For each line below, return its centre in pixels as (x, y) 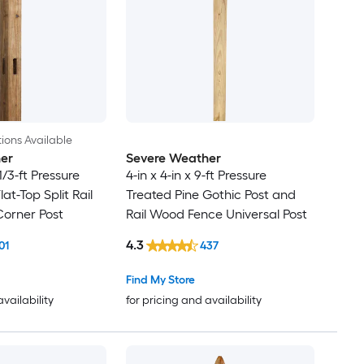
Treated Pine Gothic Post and (210, 194)
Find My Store (160, 280)
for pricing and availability (193, 301)
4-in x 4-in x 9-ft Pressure (196, 175)
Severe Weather (173, 158)
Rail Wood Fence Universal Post (216, 214)
